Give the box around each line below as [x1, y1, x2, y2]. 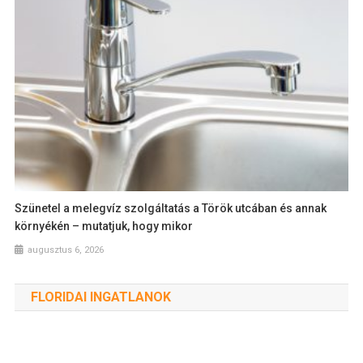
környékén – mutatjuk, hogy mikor [15, 220, 194, 233]
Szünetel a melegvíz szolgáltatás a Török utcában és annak [15, 202, 327, 216]
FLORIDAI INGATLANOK [30, 289, 171, 305]
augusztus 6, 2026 [28, 245, 105, 256]
